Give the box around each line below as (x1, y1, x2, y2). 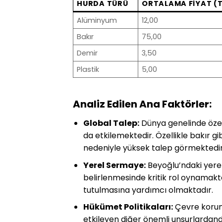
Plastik (77, 64, 100, 75)
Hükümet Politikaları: (83, 201, 173, 213)
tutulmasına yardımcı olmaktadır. (83, 184, 213, 196)
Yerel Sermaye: (83, 159, 146, 171)
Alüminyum (77, 15, 117, 26)
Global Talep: (83, 117, 139, 129)
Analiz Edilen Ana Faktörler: (73, 97, 212, 111)
